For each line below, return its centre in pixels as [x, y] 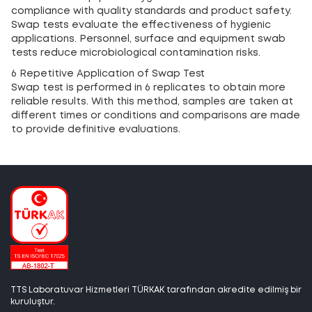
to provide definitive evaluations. [96, 130]
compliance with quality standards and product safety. [151, 11]
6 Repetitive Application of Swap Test [108, 74]
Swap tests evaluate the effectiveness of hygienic [141, 25]
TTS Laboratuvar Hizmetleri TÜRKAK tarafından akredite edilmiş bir [156, 290]
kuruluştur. [33, 302]
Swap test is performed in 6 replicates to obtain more [148, 88]
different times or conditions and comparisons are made [156, 116]
